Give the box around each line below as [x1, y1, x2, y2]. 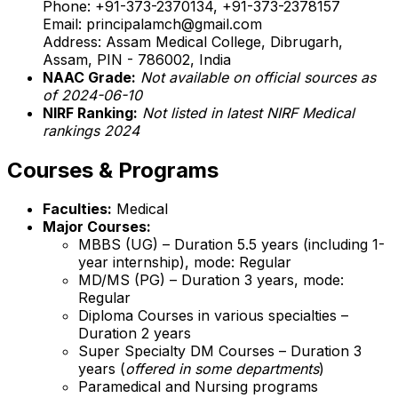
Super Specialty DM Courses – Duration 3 [78, 342, 362, 361]
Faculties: [43, 200, 112, 219]
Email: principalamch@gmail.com [43, 14, 262, 33]
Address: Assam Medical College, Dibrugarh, [43, 32, 343, 51]
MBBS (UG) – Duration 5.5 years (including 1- [78, 235, 385, 254]
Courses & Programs [7, 156, 219, 183]
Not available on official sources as [140, 68, 376, 86]
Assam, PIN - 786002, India [43, 50, 231, 68]
